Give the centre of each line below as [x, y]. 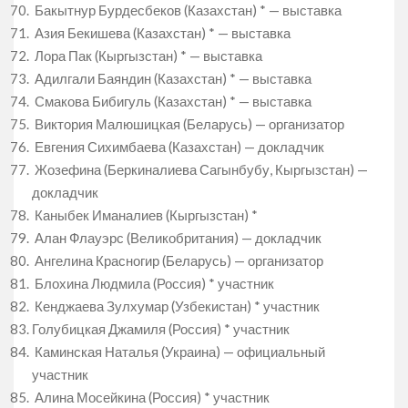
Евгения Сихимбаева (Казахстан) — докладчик [178, 146]
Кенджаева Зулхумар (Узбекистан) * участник [176, 306]
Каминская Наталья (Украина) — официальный [178, 351]
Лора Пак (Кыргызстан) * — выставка [147, 55]
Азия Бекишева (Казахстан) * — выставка [161, 32]
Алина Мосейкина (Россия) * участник [151, 397]
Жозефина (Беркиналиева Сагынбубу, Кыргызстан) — [200, 169]
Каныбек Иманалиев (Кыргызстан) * [145, 214]
